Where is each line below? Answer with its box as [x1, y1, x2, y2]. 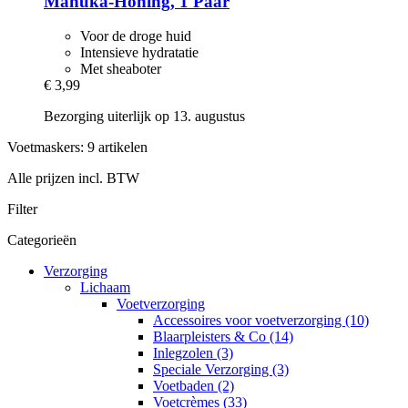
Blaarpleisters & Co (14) [153, 329, 293, 345]
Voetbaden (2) [153, 378, 234, 394]
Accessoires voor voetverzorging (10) [153, 312, 369, 329]
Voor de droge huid [80, 28, 191, 45]
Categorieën [7, 232, 76, 249]
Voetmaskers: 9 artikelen [7, 139, 148, 156]
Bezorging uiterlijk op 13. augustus [44, 108, 245, 125]
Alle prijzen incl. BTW [7, 170, 139, 187]
